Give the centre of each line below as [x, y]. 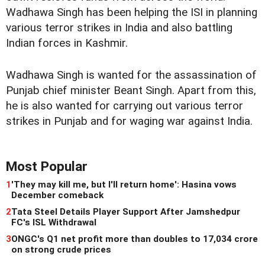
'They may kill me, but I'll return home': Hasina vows [124, 184]
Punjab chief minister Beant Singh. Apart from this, [131, 90]
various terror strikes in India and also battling [119, 28]
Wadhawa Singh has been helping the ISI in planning [132, 12]
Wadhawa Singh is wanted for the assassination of [131, 75]
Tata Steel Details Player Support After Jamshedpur [126, 211]
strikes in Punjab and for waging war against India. [129, 121]
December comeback [57, 195]
